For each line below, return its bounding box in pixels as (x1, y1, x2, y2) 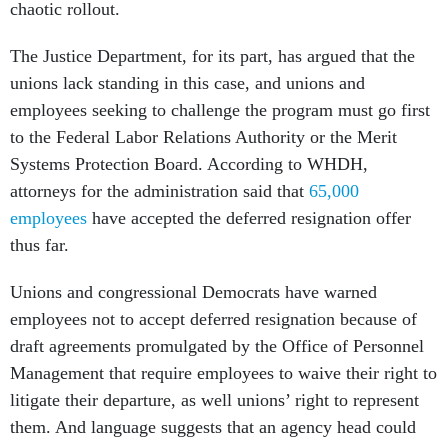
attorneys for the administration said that (10, 181, 309, 202)
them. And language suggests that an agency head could (10, 417, 416, 438)
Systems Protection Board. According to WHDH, (10, 154, 368, 175)
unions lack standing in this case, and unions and (10, 73, 365, 94)
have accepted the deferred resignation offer (87, 208, 411, 229)
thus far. (10, 235, 69, 256)
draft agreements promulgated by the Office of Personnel (10, 336, 424, 357)
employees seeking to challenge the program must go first (10, 100, 430, 121)
